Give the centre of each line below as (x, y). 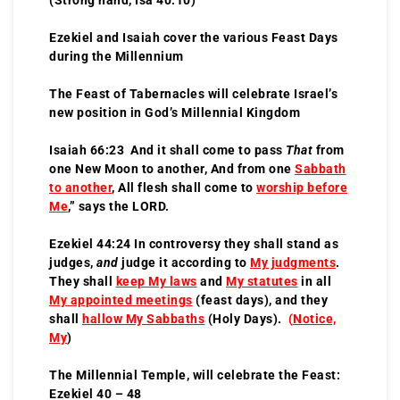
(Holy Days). (246, 318)
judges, (73, 262)
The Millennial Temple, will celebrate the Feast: (195, 375)
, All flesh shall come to (184, 187)
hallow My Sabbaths (143, 318)
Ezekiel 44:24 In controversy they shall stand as (194, 243)
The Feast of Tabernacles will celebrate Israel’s (193, 93)
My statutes (262, 281)
